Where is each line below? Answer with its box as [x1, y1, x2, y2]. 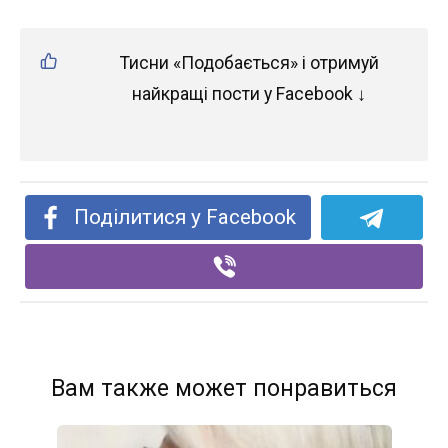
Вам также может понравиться [51, 375, 397, 403]
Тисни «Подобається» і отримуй [119, 53, 379, 74]
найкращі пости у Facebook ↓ [132, 84, 366, 105]
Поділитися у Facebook [74, 205, 297, 230]
